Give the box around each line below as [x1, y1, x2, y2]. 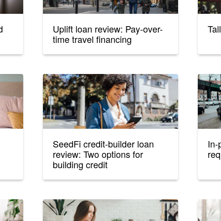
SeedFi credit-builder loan [53, 137, 154, 150]
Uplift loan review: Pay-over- [53, 22, 163, 36]
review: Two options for [53, 147, 144, 161]
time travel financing [53, 33, 132, 46]
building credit [53, 158, 108, 171]
